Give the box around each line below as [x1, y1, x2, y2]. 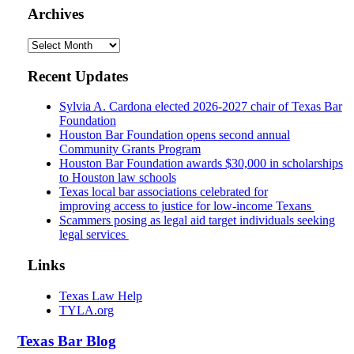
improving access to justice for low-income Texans [58, 199, 314, 213]
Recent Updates [27, 67, 128, 85]
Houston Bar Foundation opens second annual [58, 128, 290, 142]
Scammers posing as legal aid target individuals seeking [58, 213, 335, 228]
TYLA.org [58, 303, 114, 317]
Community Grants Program [58, 142, 201, 156]
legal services [58, 228, 129, 242]
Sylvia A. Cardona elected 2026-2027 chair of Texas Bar [58, 100, 342, 114]
